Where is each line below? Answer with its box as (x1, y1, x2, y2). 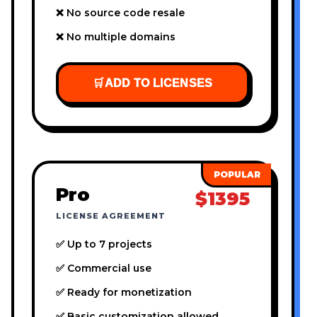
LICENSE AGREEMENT (56, 211, 166, 221)
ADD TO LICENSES (104, 77, 213, 90)
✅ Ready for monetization (56, 286, 192, 299)
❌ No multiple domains (56, 30, 175, 44)
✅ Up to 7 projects (56, 238, 152, 251)
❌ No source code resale (56, 6, 185, 20)
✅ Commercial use (56, 262, 151, 275)
